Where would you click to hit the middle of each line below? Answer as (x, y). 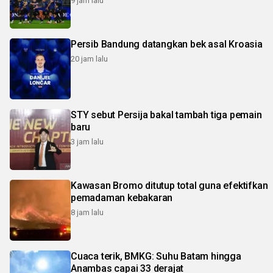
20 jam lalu (89, 58)
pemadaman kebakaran (122, 197)
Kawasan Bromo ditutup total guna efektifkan (169, 185)
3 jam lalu (87, 141)
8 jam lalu (87, 212)
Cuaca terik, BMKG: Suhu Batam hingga (156, 256)
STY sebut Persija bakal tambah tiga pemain (166, 115)
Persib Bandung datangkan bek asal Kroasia (167, 44)
